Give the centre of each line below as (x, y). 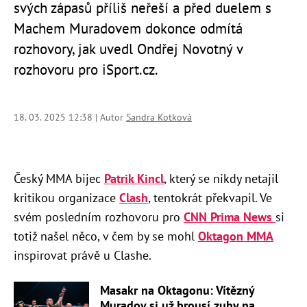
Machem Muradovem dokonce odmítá (128, 29)
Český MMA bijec (59, 179)
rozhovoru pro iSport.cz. (86, 70)
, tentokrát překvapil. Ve (210, 198)
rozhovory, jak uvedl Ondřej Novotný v (128, 49)
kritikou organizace (66, 198)
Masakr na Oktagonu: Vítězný (177, 291)
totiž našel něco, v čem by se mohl (106, 236)
